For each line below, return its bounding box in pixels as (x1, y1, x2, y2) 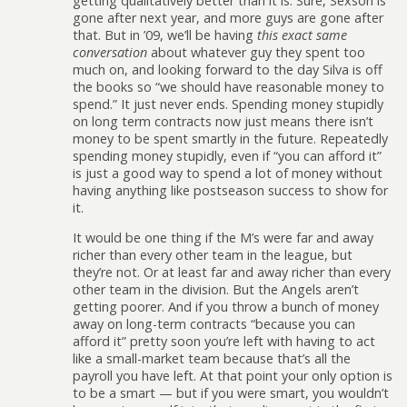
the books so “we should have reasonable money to (73, 77, 384, 95)
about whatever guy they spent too (147, 43, 365, 61)
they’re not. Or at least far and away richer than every (73, 263, 391, 282)
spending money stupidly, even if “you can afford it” (73, 146, 382, 164)
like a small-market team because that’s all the (73, 350, 351, 368)
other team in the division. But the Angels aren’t (73, 281, 359, 299)
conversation (73, 43, 147, 61)
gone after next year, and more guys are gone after (73, 8, 383, 26)
